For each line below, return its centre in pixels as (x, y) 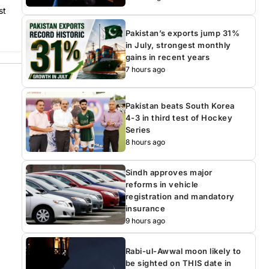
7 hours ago (145, 69)
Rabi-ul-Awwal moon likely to (183, 251)
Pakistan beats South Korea (180, 105)
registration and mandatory (180, 196)
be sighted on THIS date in (178, 263)
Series (138, 129)
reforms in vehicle (162, 184)
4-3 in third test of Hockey (179, 117)
